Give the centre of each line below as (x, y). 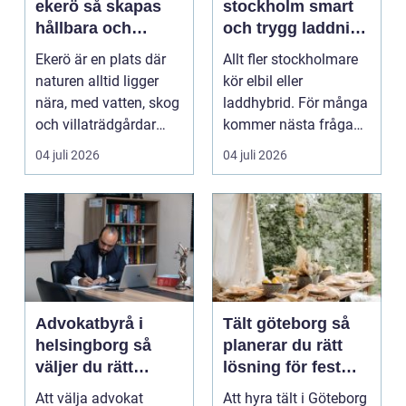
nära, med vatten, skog (107, 102)
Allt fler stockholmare (290, 59)
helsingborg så (84, 345)
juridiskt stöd (87, 388)
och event (261, 388)
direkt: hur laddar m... (290, 146)
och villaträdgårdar (96, 124)
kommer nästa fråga (288, 124)
